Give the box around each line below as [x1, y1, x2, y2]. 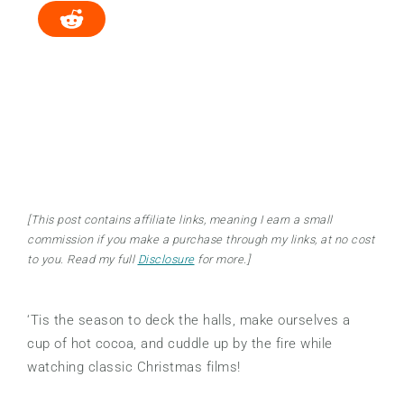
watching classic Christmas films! [27, 359, 241, 376]
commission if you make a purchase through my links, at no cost [27, 233, 374, 247]
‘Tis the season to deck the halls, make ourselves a [27, 312, 351, 329]
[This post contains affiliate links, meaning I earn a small [27, 213, 333, 227]
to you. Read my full [27, 252, 138, 267]
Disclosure [137, 252, 195, 267]
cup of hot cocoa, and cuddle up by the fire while [27, 335, 333, 353]
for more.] [194, 252, 250, 267]
